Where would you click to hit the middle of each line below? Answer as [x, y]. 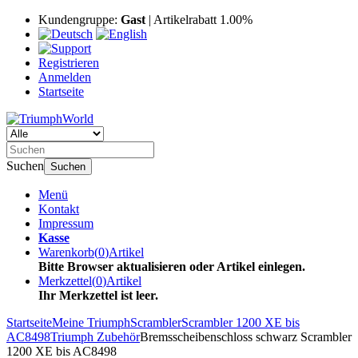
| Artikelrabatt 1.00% [199, 20]
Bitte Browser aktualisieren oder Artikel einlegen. [172, 267]
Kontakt [59, 209]
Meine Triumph [91, 322]
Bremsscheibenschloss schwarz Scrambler [246, 337]
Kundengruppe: [80, 20]
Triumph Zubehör [95, 337]
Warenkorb [66, 252]
